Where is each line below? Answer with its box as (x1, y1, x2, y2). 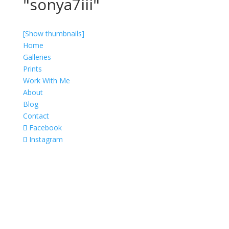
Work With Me (22, 75, 70, 85)
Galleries (22, 52, 51, 62)
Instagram (29, 134, 63, 144)
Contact (22, 110, 49, 121)
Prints (22, 63, 42, 74)
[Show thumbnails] (22, 28, 84, 38)
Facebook (29, 122, 62, 132)
